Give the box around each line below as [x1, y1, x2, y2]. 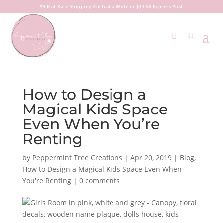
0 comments [79, 175, 120, 185]
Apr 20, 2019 [130, 152, 172, 162]
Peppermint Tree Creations [32, 152, 122, 162]
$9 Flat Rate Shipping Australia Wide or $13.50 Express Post [40, 3, 183, 10]
